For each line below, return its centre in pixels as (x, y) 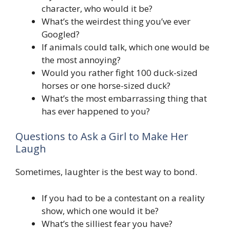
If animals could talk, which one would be (126, 47)
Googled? (61, 34)
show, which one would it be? (100, 210)
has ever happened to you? (96, 111)
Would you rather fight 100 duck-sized (120, 72)
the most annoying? (81, 60)
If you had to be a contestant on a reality (123, 198)
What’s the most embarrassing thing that (124, 98)
